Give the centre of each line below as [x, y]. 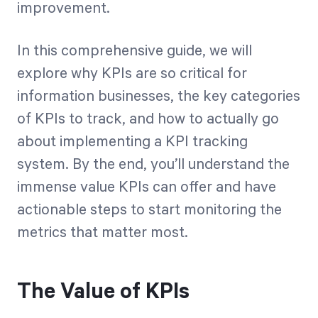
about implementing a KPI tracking [132, 142]
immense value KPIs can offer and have [147, 187]
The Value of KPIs [103, 292]
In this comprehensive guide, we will [135, 51]
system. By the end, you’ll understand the [153, 165]
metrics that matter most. [103, 233]
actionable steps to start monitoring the [149, 210]
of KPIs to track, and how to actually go [148, 119]
